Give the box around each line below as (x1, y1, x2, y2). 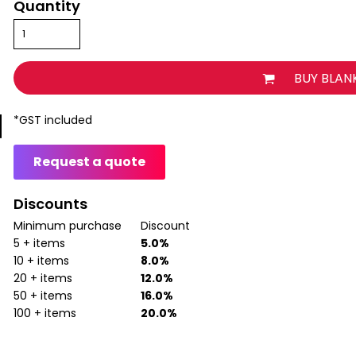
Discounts (14, 194, 88, 214)
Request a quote (33, 153, 146, 171)
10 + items (14, 253, 70, 269)
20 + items (14, 270, 73, 286)
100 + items (14, 305, 77, 321)
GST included (19, 112, 93, 128)
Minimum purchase (14, 218, 122, 234)
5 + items (14, 235, 66, 251)
